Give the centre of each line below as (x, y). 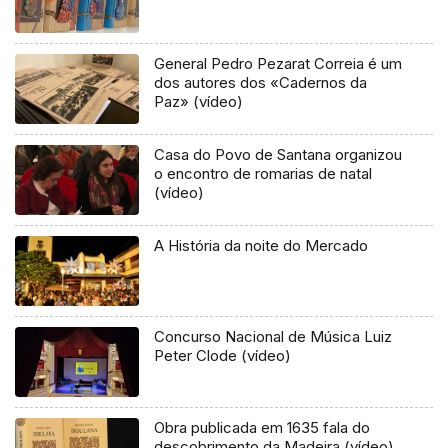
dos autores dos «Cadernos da (261, 82)
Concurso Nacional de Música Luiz (273, 336)
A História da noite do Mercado (261, 245)
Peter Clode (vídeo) (223, 355)
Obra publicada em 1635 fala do (262, 427)
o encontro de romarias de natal (263, 173)
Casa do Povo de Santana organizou (278, 154)
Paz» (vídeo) (199, 101)
